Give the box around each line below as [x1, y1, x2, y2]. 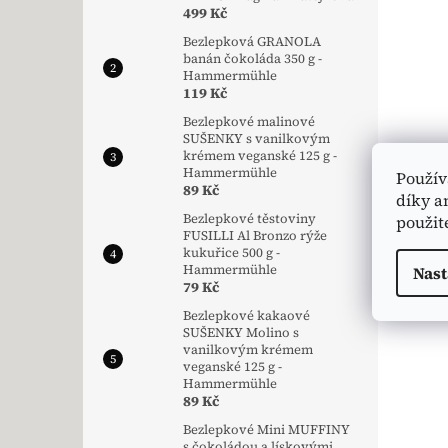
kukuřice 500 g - [183, 244, 280, 262]
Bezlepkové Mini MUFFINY [183, 421, 350, 439]
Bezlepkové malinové [183, 113, 315, 131]
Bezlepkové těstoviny [183, 210, 316, 228]
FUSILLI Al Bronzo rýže [183, 227, 327, 245]
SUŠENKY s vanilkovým [183, 130, 330, 148]
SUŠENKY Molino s [183, 324, 299, 342]
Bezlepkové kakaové [183, 307, 310, 325]
